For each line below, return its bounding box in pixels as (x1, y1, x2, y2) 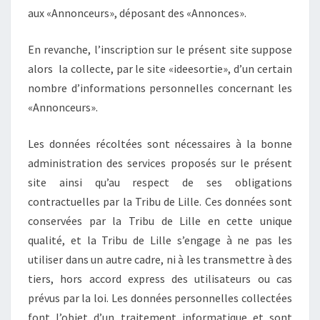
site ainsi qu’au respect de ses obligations (28, 174, 292, 189)
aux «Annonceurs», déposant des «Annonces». (28, 5, 246, 20)
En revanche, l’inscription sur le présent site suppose (28, 41, 292, 56)
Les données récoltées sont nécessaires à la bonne (28, 136, 292, 151)
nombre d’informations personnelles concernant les (28, 80, 292, 95)
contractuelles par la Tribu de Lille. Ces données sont (28, 194, 292, 209)
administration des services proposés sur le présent (28, 155, 292, 170)
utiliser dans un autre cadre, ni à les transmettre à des (28, 251, 292, 266)
